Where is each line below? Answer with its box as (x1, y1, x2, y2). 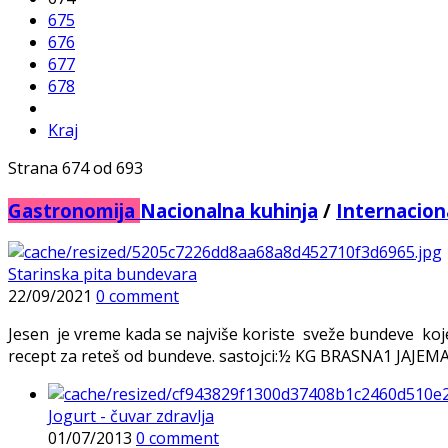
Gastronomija (8, 197, 140, 223)
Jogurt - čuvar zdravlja (48, 405, 214, 428)
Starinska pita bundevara (8, 263, 197, 286)
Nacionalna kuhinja (140, 197, 318, 223)
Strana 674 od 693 (8, 157, 143, 179)
